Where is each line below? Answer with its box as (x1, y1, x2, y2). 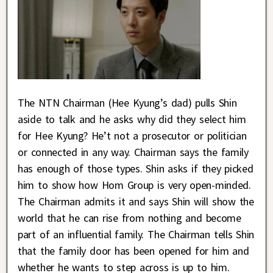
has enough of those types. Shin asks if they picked (18, 161, 253, 176)
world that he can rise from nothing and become (18, 211, 241, 225)
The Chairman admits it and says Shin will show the (18, 194, 254, 209)
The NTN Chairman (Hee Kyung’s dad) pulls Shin (18, 96, 237, 110)
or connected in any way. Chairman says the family (18, 145, 249, 160)
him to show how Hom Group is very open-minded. (18, 178, 251, 193)
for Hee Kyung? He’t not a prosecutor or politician (18, 129, 247, 143)
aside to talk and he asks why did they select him (18, 112, 246, 127)
